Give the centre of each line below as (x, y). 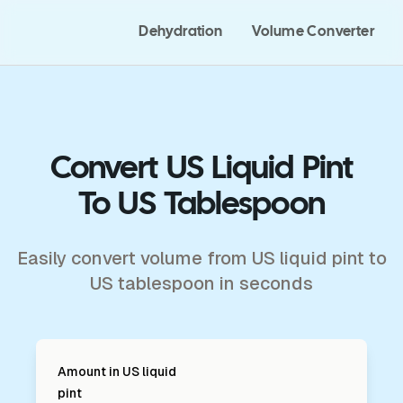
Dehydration (181, 32)
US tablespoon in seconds (201, 283)
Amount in (89, 372)
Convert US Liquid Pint (201, 170)
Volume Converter (313, 32)
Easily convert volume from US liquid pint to (201, 258)
